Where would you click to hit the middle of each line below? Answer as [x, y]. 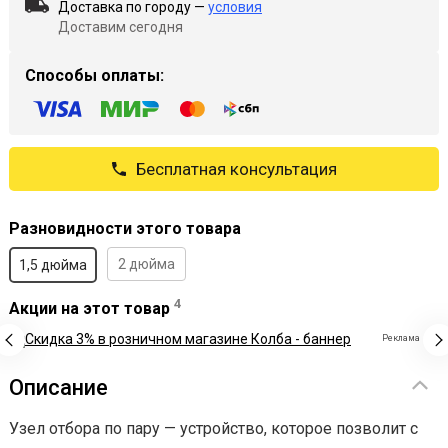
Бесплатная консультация [236, 168]
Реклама [401, 337]
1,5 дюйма [53, 264]
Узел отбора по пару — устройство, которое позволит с [213, 428]
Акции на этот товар [91, 308]
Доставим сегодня [120, 26]
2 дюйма [146, 263]
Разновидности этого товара [125, 228]
